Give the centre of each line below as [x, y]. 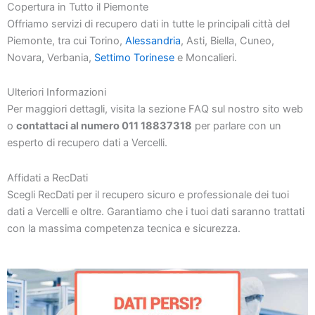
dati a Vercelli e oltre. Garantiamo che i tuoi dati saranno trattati [156, 211]
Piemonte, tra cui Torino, [66, 40]
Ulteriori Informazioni [57, 92]
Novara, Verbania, [51, 57]
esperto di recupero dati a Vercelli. [87, 143]
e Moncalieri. [206, 57]
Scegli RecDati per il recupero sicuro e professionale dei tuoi [148, 194]
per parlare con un [237, 126]
